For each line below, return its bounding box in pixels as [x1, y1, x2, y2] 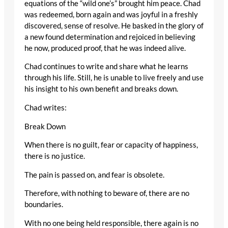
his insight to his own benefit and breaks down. [24, 84, 178, 94]
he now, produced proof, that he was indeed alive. [24, 43, 186, 52]
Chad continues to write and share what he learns [24, 62, 188, 71]
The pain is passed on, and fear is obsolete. [24, 170, 164, 179]
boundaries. [24, 200, 63, 209]
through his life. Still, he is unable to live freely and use [24, 73, 204, 82]
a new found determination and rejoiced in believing [24, 32, 195, 41]
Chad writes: [24, 103, 67, 112]
